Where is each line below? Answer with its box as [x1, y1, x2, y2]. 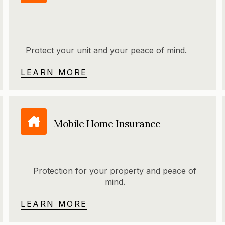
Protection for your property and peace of [33, 166, 197, 176]
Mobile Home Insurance [54, 117, 161, 130]
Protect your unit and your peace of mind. [26, 45, 187, 56]
